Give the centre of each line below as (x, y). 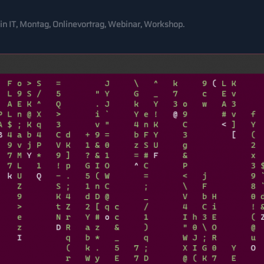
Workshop (163, 24)
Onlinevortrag (78, 24)
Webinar (124, 24)
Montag (34, 24)
